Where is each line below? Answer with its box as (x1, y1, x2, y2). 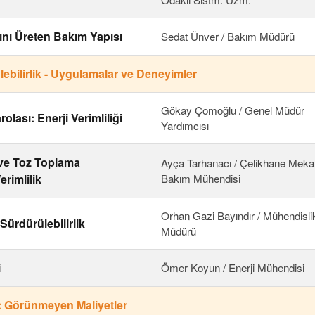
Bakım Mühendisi (161, 171, 241, 186)
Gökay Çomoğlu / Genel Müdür (161, 103, 305, 117)
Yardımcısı (161, 118, 210, 133)
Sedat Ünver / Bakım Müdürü (161, 29, 295, 44)
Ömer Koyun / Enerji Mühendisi (161, 260, 305, 275)
